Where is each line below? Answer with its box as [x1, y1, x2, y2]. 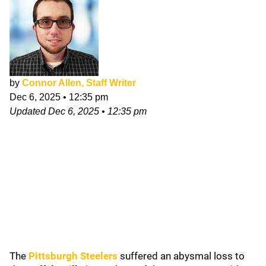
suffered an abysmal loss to [118, 250, 245, 262]
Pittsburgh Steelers [28, 250, 118, 262]
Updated [9, 106, 48, 116]
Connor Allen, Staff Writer [22, 78, 136, 88]
